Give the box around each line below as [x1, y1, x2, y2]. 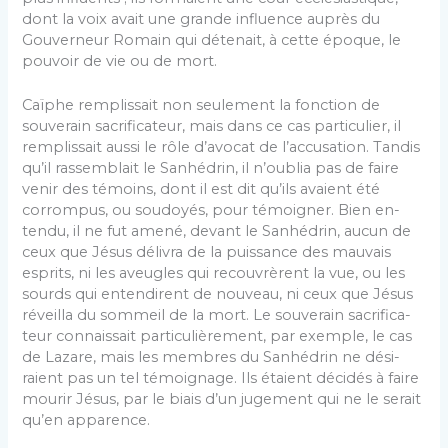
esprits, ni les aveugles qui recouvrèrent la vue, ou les [22, 264, 406, 283]
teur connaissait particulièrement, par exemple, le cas [22, 327, 413, 346]
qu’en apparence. [22, 411, 151, 430]
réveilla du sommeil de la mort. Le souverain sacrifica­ [22, 306, 412, 325]
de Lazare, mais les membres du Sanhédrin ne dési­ [22, 348, 401, 367]
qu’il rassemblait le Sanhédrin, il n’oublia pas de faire [22, 159, 400, 178]
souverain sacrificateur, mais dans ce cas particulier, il [22, 117, 402, 136]
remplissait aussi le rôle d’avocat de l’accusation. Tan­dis [22, 138, 421, 157]
